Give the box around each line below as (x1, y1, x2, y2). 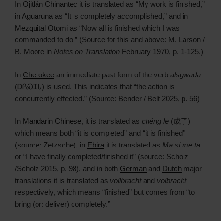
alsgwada (170, 70, 201, 79)
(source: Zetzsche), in (15, 141, 87, 149)
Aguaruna (22, 12, 53, 21)
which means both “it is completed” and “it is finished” (15, 129, 185, 138)
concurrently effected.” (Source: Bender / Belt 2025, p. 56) (15, 94, 200, 103)
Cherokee (23, 70, 54, 79)
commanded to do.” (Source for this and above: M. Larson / (15, 36, 205, 44)
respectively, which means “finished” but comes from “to (15, 188, 195, 197)
